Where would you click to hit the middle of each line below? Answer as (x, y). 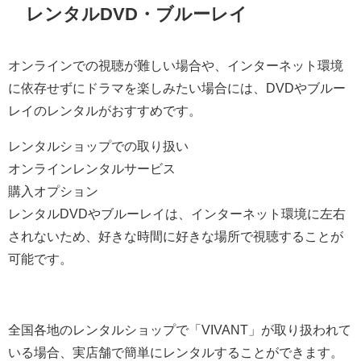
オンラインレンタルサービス (92, 169)
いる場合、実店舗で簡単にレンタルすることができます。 (176, 353)
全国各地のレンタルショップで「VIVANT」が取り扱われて (180, 330)
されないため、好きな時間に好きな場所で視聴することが (176, 237)
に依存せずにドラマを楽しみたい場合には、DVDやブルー (177, 88)
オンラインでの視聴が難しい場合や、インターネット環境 (176, 66)
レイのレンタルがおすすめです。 (105, 111)
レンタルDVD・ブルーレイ (137, 13)
